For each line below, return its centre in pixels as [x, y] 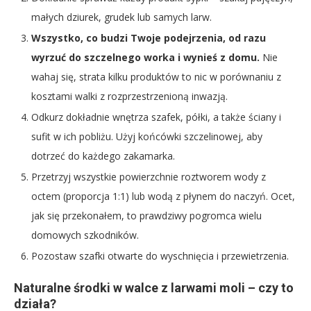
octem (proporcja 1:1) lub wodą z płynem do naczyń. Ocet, [163, 196]
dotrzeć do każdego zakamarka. [103, 156]
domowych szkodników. [85, 235]
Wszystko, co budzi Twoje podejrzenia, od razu [149, 38]
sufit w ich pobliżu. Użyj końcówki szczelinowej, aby [147, 137]
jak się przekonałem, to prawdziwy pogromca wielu [146, 216]
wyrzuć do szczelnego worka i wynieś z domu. [145, 58]
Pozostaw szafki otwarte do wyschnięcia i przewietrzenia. [160, 256]
